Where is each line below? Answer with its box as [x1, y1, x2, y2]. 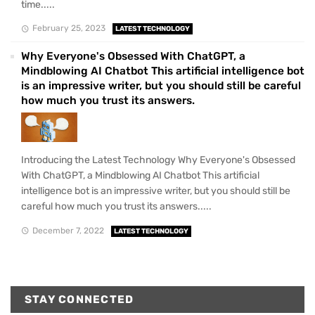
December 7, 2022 [32, 225, 104, 236]
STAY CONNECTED [25, 292, 134, 306]
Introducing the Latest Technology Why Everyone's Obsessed [21, 154, 295, 167]
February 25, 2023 [32, 23, 105, 34]
